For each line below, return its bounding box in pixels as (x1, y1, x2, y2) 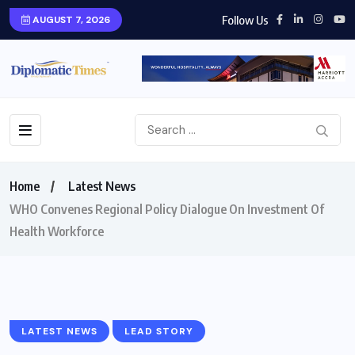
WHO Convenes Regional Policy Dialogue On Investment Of (10, 201, 324, 218)
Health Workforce (10, 223, 104, 240)
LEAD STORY (124, 325, 193, 338)
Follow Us (222, 12, 269, 27)
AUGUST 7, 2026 (30, 13, 110, 26)
